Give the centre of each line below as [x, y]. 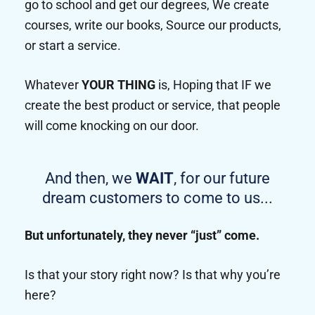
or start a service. [73, 46]
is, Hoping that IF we [213, 85]
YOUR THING [118, 85]
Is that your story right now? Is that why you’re [153, 275]
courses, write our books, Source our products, [153, 25]
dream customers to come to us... [157, 198]
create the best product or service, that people [153, 105]
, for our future [222, 179]
